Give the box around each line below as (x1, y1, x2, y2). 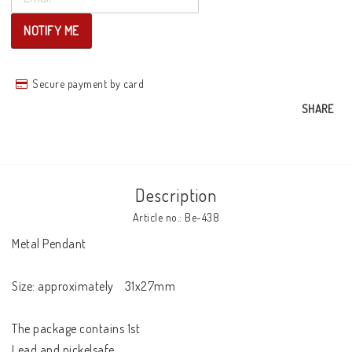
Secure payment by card (32, 77, 144, 90)
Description (135, 184, 217, 206)
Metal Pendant (12, 236, 89, 251)
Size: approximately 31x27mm (12, 278, 175, 294)
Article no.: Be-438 (132, 211, 220, 224)
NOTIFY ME (24, 23, 79, 38)
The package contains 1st (12, 321, 140, 336)
